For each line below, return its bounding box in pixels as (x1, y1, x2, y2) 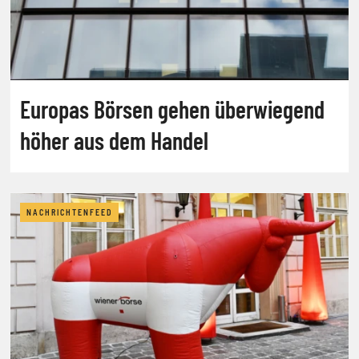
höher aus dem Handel (20, 125, 208, 155)
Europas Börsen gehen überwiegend (20, 94, 325, 123)
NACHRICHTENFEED (26, 207, 112, 217)
